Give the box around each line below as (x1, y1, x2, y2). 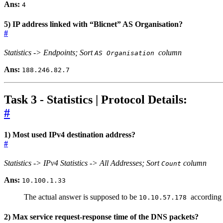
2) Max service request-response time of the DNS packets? (4, 212, 199, 221)
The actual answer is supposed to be (24, 193, 139, 202)
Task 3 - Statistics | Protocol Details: (4, 93, 187, 106)
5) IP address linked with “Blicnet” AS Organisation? (4, 19, 183, 28)
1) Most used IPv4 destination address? (4, 130, 135, 139)
